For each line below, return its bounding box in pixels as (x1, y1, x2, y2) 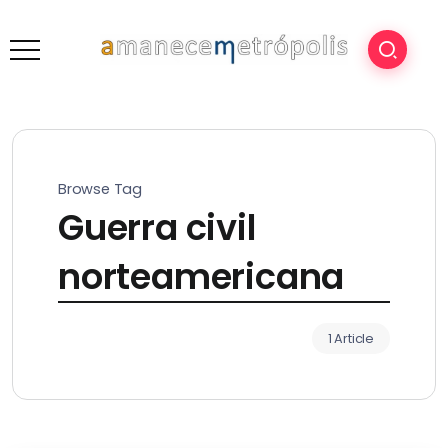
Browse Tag (58, 179, 142, 199)
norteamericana (58, 252, 345, 301)
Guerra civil (58, 203, 256, 252)
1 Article (327, 330, 374, 347)
